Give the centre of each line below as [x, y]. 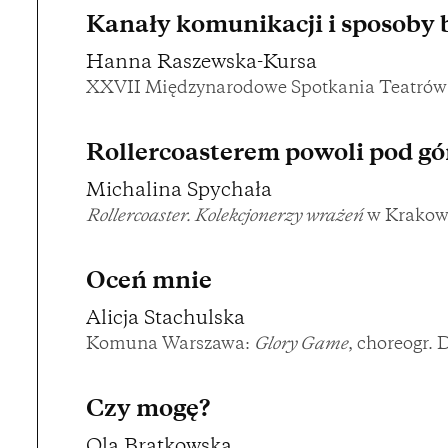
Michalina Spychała [179, 192]
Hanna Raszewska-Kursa [201, 64]
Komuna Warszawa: [170, 345]
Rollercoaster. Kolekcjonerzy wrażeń [224, 217]
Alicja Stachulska [165, 320]
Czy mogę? [148, 411]
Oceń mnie [149, 283]
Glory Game [301, 345]
